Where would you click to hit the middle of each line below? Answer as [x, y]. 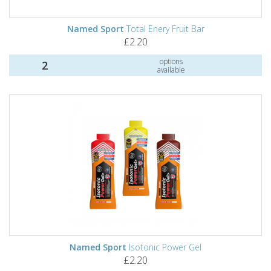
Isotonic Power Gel [164, 247]
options [171, 61]
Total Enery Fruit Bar [164, 29]
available [171, 70]
